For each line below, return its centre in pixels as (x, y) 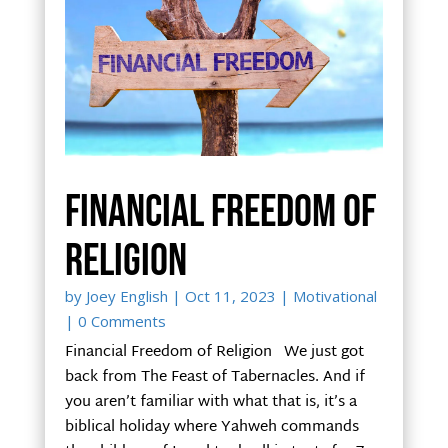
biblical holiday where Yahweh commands (211, 427)
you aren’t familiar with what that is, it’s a (210, 402)
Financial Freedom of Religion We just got (214, 352)
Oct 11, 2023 (230, 295)
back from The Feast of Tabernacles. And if (214, 377)
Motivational (334, 295)
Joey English (126, 295)
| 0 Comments (115, 320)
